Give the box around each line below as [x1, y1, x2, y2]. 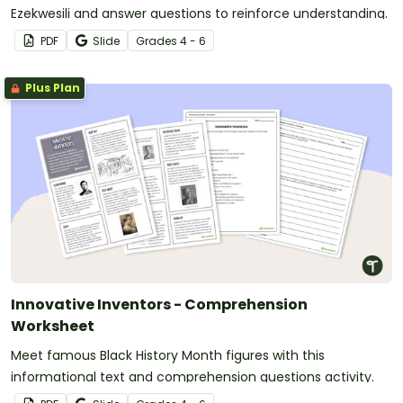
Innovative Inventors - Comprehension [11, 294, 308, 316]
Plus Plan [22, 80, 80, 96]
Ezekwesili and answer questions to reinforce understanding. [11, 4, 388, 23]
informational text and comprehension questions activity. [11, 368, 374, 387]
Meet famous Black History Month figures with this [11, 346, 325, 365]
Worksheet [11, 316, 94, 337]
